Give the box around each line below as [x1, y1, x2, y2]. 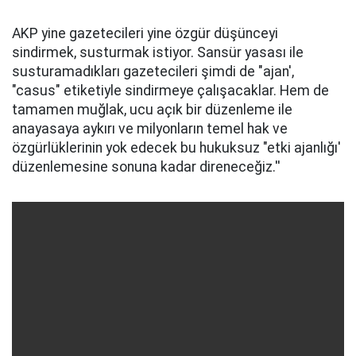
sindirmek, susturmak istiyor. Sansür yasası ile [12, 44, 304, 60]
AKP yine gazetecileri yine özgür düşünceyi [12, 25, 278, 41]
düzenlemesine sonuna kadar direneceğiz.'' [12, 159, 281, 175]
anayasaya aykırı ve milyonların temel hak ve [12, 121, 288, 137]
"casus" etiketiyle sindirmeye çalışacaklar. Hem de [12, 83, 329, 99]
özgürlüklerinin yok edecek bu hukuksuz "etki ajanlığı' [12, 140, 341, 156]
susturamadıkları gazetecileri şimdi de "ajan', [12, 64, 294, 79]
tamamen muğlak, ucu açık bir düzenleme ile [12, 102, 292, 118]
